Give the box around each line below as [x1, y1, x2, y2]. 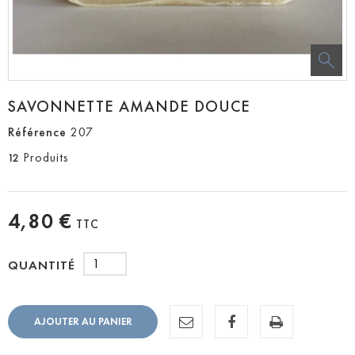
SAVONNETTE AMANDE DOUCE [8, 96, 250, 116]
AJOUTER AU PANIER [33, 315, 132, 328]
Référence [8, 124, 67, 139]
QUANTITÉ [8, 258, 75, 273]
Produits [23, 149, 69, 165]
